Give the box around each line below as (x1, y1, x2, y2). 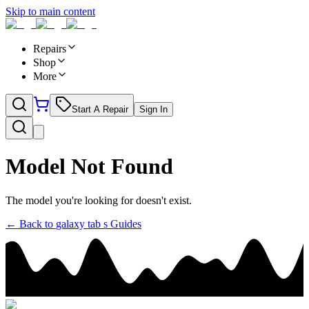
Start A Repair (72, 104, 128, 114)
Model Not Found (6, 154, 173, 179)
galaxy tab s (56, 217, 108, 230)
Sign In (139, 104, 168, 114)
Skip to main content (6, 6, 95, 17)
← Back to (6, 217, 56, 230)
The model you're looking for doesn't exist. (6, 194, 192, 206)
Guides (108, 217, 141, 230)
